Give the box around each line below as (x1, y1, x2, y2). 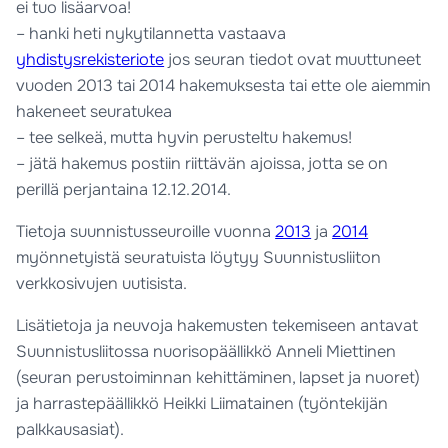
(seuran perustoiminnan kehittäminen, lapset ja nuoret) (16, 367, 421, 389)
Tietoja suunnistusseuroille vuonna (16, 221, 276, 242)
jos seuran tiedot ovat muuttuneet (164, 48, 422, 70)
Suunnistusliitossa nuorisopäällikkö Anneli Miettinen (16, 341, 397, 363)
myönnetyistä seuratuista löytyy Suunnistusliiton (16, 247, 382, 268)
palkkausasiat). (16, 419, 125, 441)
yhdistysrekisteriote (16, 48, 165, 70)
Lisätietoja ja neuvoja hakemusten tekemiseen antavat (16, 315, 419, 337)
